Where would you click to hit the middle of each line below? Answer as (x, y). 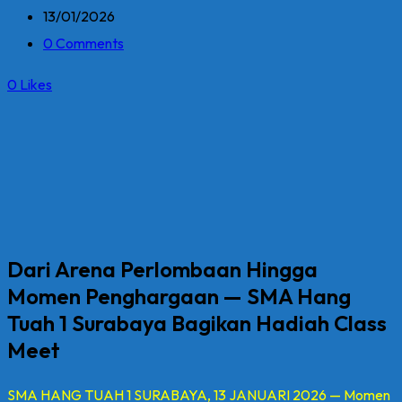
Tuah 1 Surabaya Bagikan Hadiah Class (197, 323)
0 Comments (83, 43)
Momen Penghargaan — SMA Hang (179, 296)
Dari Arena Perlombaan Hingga (162, 269)
